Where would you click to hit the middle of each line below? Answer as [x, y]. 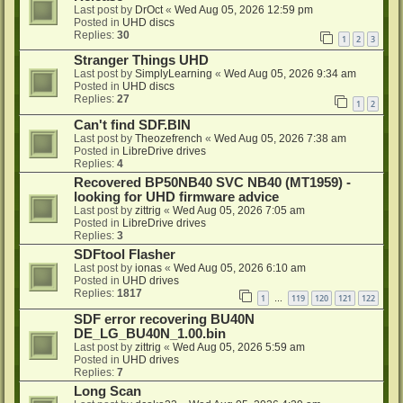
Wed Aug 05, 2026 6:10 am [240, 269]
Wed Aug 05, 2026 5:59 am [239, 347]
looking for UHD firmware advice [176, 197]
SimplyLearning [174, 74]
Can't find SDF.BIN [132, 125]
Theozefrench [169, 139]
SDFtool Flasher [125, 255]
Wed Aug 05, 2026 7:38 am [280, 139]
